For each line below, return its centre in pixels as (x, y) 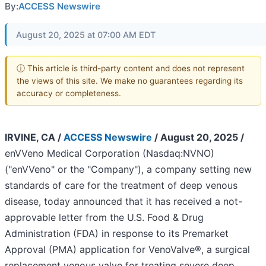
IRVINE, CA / (34, 137)
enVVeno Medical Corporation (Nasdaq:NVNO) (110, 153)
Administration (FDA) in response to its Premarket (117, 234)
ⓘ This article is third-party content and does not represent (131, 68)
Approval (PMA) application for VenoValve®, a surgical (127, 250)
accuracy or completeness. (69, 93)
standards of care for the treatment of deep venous (121, 186)
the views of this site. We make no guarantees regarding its (130, 80)
